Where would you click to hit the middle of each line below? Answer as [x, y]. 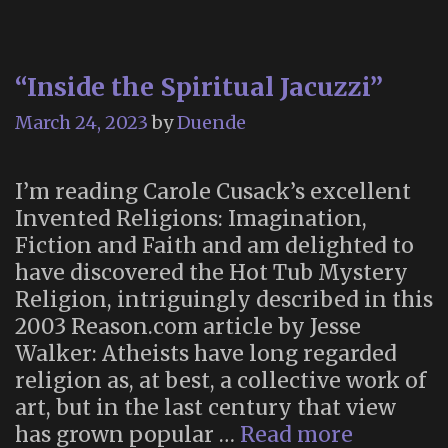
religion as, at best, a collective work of [220, 381]
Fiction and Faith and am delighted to [214, 246]
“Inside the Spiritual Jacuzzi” [199, 86]
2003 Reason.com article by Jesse [188, 327]
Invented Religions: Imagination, [191, 219]
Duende [211, 123]
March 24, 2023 [81, 123]
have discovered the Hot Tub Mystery [211, 273]
